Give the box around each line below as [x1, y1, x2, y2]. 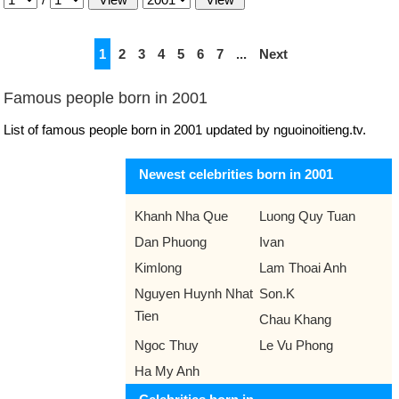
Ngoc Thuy [134, 338, 199, 353]
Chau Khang [258, 312, 331, 327]
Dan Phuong [134, 234, 207, 249]
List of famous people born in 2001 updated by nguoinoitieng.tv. [4, 122, 366, 137]
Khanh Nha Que [134, 208, 228, 224]
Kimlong [134, 260, 182, 275]
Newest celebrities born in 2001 [139, 167, 333, 182]
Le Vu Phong [258, 338, 333, 353]
